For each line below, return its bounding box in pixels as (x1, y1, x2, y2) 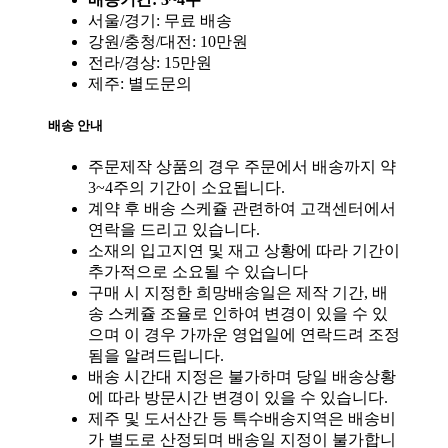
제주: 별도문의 (88, 74, 192, 92)
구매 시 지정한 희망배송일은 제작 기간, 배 (88, 284, 388, 302)
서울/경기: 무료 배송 (88, 11, 232, 29)
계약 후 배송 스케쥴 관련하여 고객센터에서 (88, 200, 396, 218)
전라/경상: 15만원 (88, 53, 212, 71)
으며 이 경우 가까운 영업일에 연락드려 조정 (88, 326, 400, 344)
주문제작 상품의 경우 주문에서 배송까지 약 (88, 158, 396, 176)
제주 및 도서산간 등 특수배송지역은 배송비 (88, 410, 396, 428)
